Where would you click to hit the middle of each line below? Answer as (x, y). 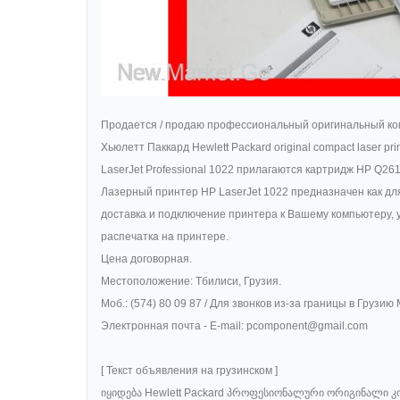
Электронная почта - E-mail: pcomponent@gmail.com (234, 326)
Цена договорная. (146, 259)
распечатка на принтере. (165, 237)
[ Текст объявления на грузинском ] (189, 371)
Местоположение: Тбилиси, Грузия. (191, 282)
